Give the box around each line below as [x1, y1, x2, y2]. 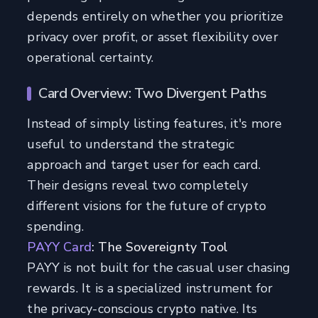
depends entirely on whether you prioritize [27, 8, 283, 26]
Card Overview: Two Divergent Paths [38, 84, 267, 104]
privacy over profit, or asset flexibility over [27, 28, 278, 46]
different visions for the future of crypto [27, 197, 266, 215]
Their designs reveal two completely [27, 177, 248, 194]
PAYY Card [27, 238, 92, 256]
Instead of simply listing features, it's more [27, 115, 283, 133]
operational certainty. [27, 49, 154, 67]
